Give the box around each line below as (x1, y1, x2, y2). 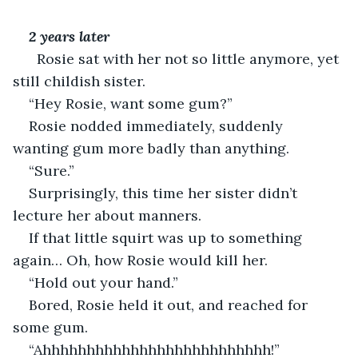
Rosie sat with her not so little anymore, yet (29, 49, 343, 68)
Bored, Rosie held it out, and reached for (29, 295, 312, 314)
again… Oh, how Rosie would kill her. (13, 250, 268, 269)
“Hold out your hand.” (29, 272, 178, 292)
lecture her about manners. (13, 205, 205, 225)
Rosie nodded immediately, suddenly (29, 116, 287, 135)
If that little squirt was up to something (29, 228, 306, 247)
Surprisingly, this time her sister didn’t (29, 183, 301, 202)
